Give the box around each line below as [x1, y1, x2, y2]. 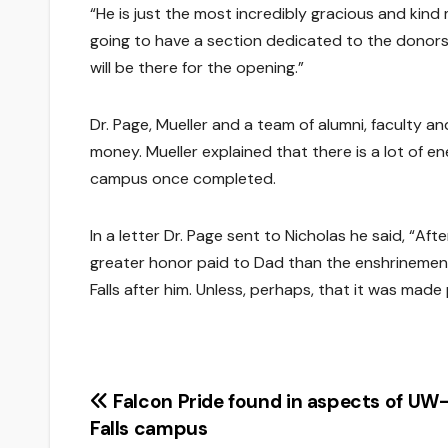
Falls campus [90, 415, 208, 441]
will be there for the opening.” [90, 56, 304, 78]
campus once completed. [90, 167, 276, 189]
